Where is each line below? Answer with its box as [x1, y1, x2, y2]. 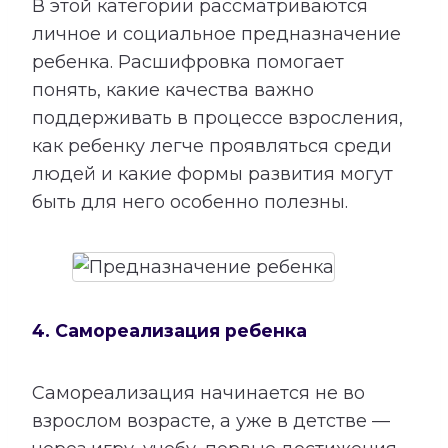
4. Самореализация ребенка [32, 319, 307, 341]
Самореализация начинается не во [32, 382, 365, 405]
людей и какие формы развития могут [32, 163, 393, 186]
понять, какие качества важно [32, 79, 314, 102]
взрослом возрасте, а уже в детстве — [32, 410, 390, 433]
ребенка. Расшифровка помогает [32, 51, 344, 74]
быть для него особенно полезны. [32, 191, 348, 214]
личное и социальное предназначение [32, 23, 401, 46]
